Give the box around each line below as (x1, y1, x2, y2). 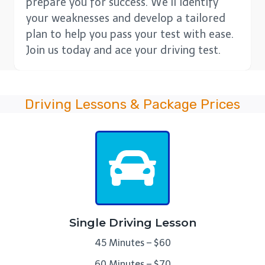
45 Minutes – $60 (94, 237, 171, 249)
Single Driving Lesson (69, 216, 196, 230)
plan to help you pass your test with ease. (26, 28, 234, 41)
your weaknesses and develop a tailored (26, 12, 225, 25)
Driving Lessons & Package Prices (25, 96, 240, 113)
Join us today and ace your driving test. (26, 44, 221, 57)
